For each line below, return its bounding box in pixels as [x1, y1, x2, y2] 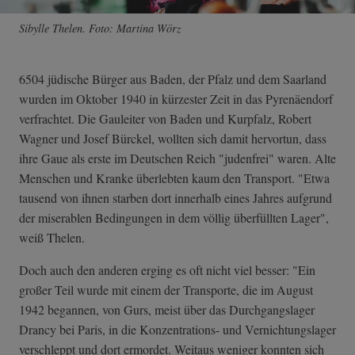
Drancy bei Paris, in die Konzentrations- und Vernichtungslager [19, 321, 336, 338]
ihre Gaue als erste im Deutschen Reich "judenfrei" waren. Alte [19, 150, 336, 167]
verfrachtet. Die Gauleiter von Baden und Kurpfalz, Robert [19, 110, 311, 128]
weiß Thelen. [19, 229, 85, 246]
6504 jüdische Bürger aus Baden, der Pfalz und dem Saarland [19, 71, 326, 88]
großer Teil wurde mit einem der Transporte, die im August [19, 281, 313, 299]
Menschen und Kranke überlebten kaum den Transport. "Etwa [19, 170, 330, 187]
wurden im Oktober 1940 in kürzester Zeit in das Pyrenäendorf [19, 90, 333, 108]
